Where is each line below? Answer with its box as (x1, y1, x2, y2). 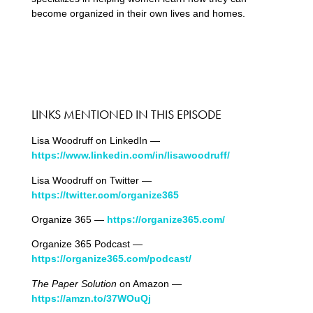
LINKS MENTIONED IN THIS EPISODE (31, 106, 221, 123)
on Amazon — (116, 277, 182, 289)
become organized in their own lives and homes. (31, 7, 245, 19)
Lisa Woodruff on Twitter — (31, 174, 152, 186)
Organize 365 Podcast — (31, 238, 143, 250)
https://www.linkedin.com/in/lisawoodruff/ (31, 150, 230, 161)
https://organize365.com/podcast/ (31, 253, 191, 265)
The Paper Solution (31, 277, 117, 289)
